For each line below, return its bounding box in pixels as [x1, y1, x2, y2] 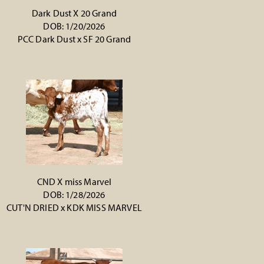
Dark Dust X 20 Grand [31, 7, 117, 19]
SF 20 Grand [83, 33, 131, 45]
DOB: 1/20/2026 [43, 20, 105, 32]
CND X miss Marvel [37, 176, 112, 187]
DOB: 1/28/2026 [43, 189, 105, 200]
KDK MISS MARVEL [67, 202, 142, 213]
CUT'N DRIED [6, 202, 59, 213]
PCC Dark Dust [17, 33, 78, 45]
